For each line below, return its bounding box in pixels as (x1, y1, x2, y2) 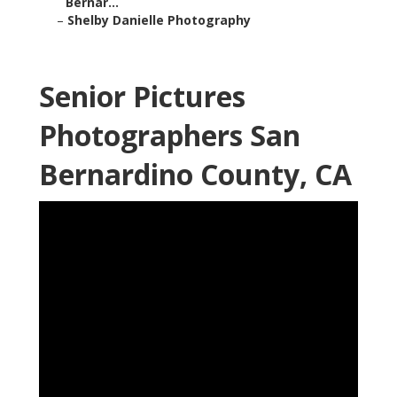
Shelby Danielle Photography (67, 12, 251, 29)
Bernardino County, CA (39, 155, 352, 194)
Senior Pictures (39, 77, 245, 116)
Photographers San (39, 116, 300, 155)
